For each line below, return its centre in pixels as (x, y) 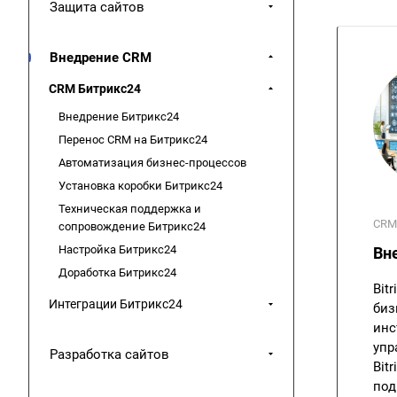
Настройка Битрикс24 (117, 249)
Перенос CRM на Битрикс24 (133, 140)
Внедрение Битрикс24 (119, 117)
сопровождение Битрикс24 (132, 226)
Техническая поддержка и (130, 209)
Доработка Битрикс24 (117, 272)
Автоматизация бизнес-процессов (152, 163)
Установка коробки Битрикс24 (140, 186)
